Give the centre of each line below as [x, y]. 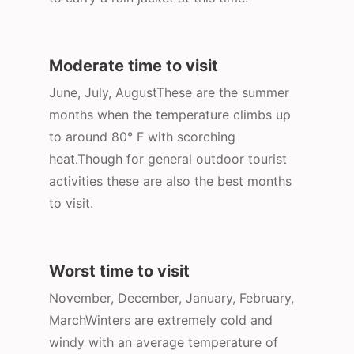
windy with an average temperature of [164, 343]
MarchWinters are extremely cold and [161, 320]
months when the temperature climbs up [170, 115]
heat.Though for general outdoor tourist [168, 159]
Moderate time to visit [134, 66]
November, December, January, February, [171, 298]
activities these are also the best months [170, 181]
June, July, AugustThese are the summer [169, 93]
